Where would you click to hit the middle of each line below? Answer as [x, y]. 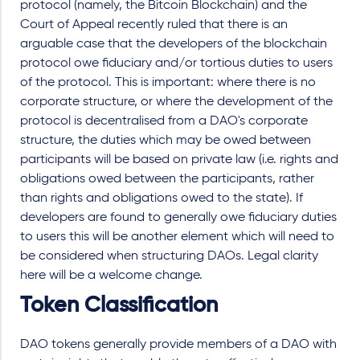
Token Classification [119, 305]
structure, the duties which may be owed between [166, 140]
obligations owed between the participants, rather [167, 179]
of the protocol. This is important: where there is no [168, 82]
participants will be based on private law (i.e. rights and [179, 160]
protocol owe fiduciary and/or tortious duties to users [176, 63]
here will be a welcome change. [111, 275]
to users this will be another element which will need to [177, 237]
